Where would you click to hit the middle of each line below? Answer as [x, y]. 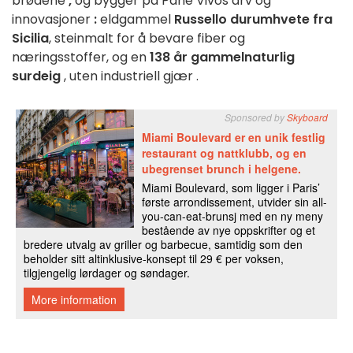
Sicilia [30, 38]
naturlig [269, 57]
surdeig [38, 76]
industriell [132, 76]
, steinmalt [83, 38]
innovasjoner [53, 19]
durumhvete [271, 19]
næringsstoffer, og [71, 57]
